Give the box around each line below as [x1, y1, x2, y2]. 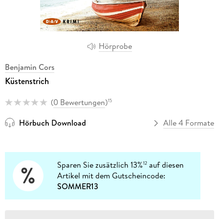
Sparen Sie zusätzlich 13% [57, 159, 143, 171]
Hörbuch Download [19, 117, 86, 129]
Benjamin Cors [4, 61, 54, 72]
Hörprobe [99, 41, 132, 52]
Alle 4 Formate [163, 117, 215, 129]
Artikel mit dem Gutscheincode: [57, 170, 166, 181]
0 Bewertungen [53, 96, 105, 108]
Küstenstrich [4, 74, 49, 88]
